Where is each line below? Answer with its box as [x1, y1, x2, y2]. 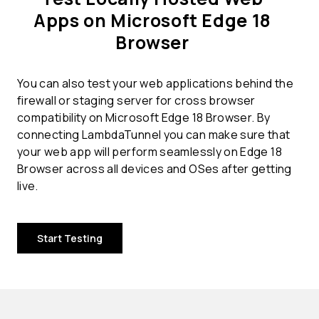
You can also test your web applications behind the [17, 75, 293, 92]
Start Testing [37, 231, 103, 246]
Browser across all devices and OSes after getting [17, 161, 292, 177]
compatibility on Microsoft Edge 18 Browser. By [17, 110, 271, 126]
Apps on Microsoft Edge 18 [33, 8, 271, 33]
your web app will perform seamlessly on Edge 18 [17, 144, 282, 160]
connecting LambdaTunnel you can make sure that [17, 127, 291, 143]
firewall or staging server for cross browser [17, 93, 256, 109]
